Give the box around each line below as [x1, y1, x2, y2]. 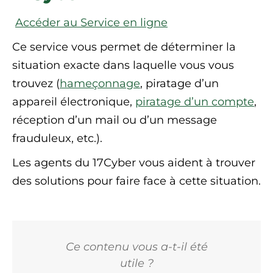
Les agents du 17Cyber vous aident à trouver [12, 156, 255, 169]
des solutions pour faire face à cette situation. [12, 174, 261, 188]
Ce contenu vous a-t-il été [65, 240, 208, 253]
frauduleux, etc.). [12, 132, 102, 145]
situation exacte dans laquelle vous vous [12, 58, 234, 72]
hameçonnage [60, 77, 140, 90]
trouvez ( [12, 77, 60, 90]
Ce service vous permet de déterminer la [12, 40, 236, 54]
